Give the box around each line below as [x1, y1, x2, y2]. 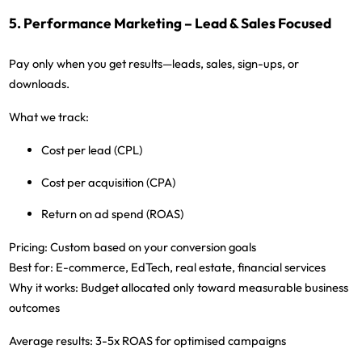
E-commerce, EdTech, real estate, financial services [53, 259, 326, 276]
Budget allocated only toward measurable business [78, 280, 349, 296]
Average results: [9, 333, 94, 349]
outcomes [9, 300, 61, 316]
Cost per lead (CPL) [41, 142, 143, 158]
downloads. [9, 76, 70, 92]
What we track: [9, 109, 90, 125]
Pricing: [9, 239, 48, 255]
